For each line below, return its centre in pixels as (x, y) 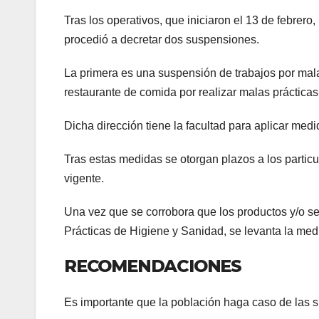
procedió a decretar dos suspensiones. (162, 39)
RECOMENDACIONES (153, 266)
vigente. (84, 178)
